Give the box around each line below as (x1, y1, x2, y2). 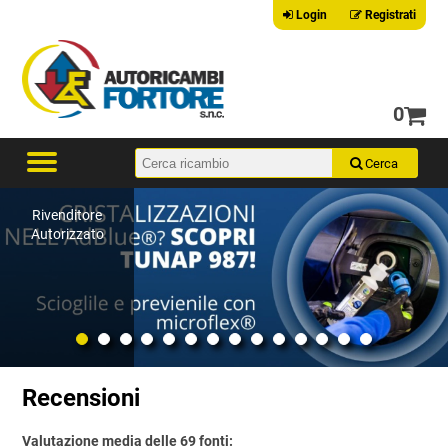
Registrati (361, 7, 416, 22)
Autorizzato (30, 225, 104, 242)
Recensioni (22, 384, 141, 413)
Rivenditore (32, 206, 103, 223)
